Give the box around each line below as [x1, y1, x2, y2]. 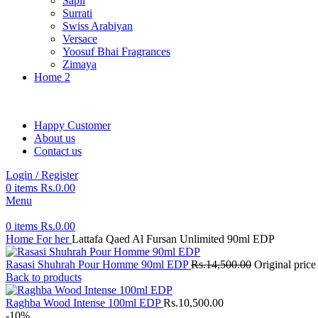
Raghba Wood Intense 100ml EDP [6, 297, 163, 309]
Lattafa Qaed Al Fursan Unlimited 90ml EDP [72, 233, 275, 245]
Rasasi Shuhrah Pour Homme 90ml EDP [6, 258, 191, 270]
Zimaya [62, 58, 97, 70]
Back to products [6, 271, 82, 283]
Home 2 [34, 71, 70, 83]
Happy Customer [34, 119, 111, 131]
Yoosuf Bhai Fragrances [62, 45, 170, 57]
